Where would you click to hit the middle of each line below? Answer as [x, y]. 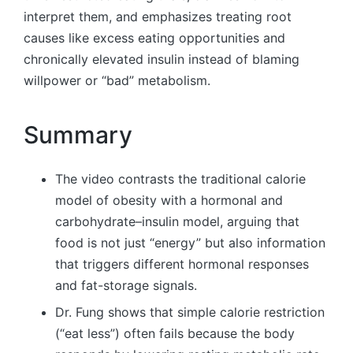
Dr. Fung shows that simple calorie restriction [190, 312]
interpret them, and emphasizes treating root [158, 16]
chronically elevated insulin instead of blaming [162, 59]
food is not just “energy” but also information [190, 243]
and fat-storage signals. [126, 286]
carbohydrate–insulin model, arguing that [177, 222]
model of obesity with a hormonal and [169, 201]
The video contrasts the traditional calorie [180, 179]
